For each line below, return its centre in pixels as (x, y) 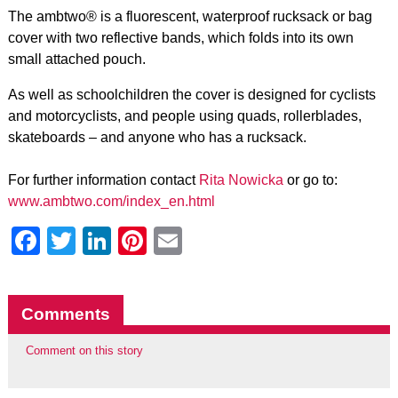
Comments (65, 314)
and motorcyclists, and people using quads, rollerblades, (184, 116)
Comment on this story (84, 350)
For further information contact (103, 180)
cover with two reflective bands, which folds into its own (180, 38)
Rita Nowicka (241, 180)
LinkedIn (165, 241)
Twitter (117, 241)
